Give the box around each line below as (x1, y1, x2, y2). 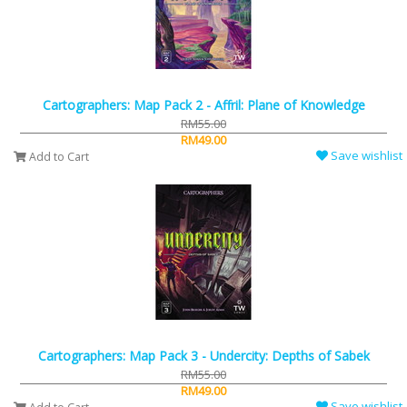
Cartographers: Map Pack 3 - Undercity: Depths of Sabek (37, 347, 370, 365)
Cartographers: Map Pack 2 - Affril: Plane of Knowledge (42, 96, 365, 114)
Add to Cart (26, 149, 89, 165)
